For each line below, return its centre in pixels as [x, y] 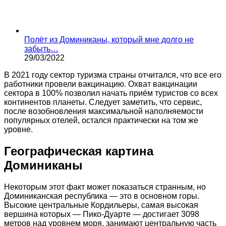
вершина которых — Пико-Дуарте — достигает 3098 [102, 214]
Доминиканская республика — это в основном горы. [102, 196]
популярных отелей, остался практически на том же [101, 121]
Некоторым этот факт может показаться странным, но [105, 187]
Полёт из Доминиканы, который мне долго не [109, 40]
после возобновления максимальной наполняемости [104, 111]
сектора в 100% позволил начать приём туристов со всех [111, 93]
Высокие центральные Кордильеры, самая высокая [101, 205]
